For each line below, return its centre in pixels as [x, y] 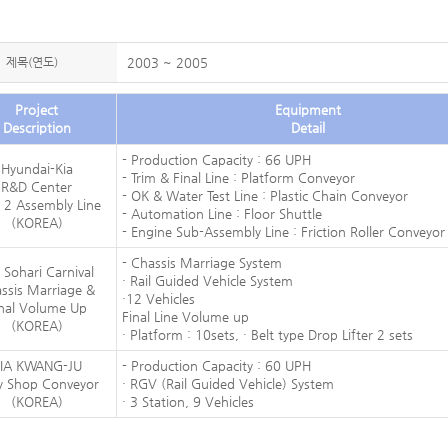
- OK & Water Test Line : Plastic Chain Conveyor [264, 195]
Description [36, 127]
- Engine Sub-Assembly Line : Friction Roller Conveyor [283, 231]
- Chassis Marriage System [201, 262]
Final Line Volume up [185, 316]
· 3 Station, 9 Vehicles [187, 401]
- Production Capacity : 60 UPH [216, 365]
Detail [307, 127]
